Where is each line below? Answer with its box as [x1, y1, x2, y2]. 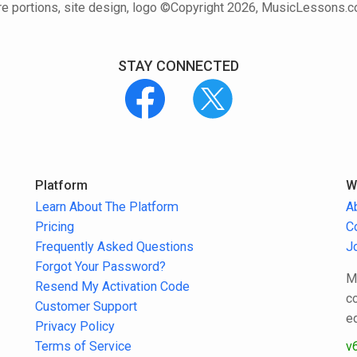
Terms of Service [35, 338, 131, 354]
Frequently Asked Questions [35, 238, 194, 254]
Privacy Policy [35, 318, 115, 334]
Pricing [35, 218, 74, 234]
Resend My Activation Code [35, 278, 190, 294]
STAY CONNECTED [118, 57, 239, 75]
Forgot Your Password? [35, 258, 166, 274]
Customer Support [35, 298, 137, 314]
